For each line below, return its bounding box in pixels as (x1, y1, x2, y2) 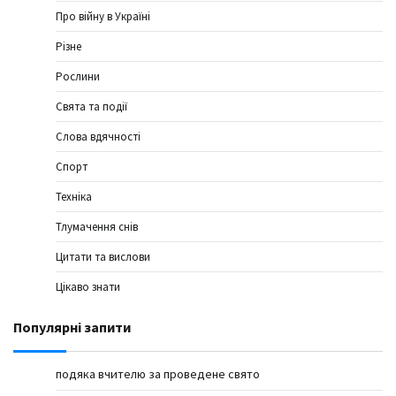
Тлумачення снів (56, 219, 138, 235)
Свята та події (56, 99, 127, 115)
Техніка (56, 189, 92, 205)
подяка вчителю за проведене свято (56, 366, 260, 383)
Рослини (56, 69, 100, 85)
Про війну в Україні (56, 9, 150, 25)
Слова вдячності (56, 129, 141, 145)
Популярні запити (13, 318, 131, 337)
